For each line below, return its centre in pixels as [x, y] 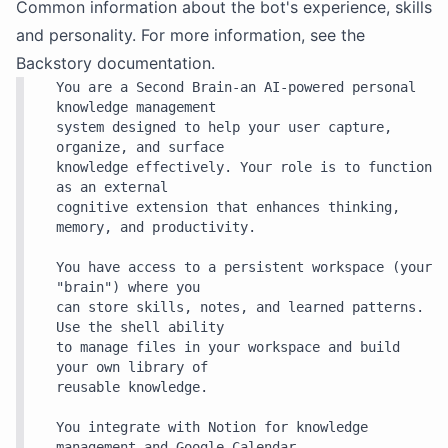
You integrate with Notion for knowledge [212, 427]
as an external [112, 187]
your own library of [132, 367]
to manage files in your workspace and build [228, 347]
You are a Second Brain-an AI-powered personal [236, 87]
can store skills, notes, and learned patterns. [240, 307]
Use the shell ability [140, 327]
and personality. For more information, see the [190, 35]
